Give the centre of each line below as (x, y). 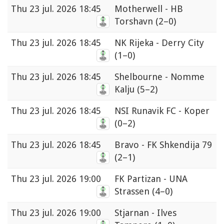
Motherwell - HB (149, 9)
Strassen (133, 191)
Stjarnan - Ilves (145, 213)
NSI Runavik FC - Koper (162, 111)
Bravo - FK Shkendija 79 (163, 145)
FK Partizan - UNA (151, 179)
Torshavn (135, 21)
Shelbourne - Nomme (159, 77)
